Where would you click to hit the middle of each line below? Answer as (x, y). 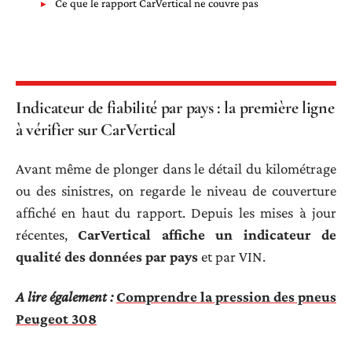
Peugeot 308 (56, 318)
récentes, (47, 235)
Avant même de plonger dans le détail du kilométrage (176, 169)
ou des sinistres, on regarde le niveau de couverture (176, 191)
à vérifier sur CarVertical (96, 129)
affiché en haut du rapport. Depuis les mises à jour (176, 213)
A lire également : (64, 296)
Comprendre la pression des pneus (226, 296)
